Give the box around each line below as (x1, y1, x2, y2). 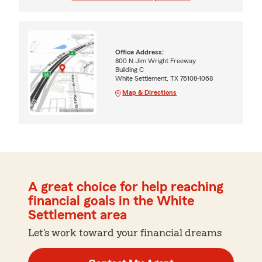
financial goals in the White (28, 194, 194, 209)
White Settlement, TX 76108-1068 (115, 75, 213, 82)
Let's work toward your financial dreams (28, 227, 222, 239)
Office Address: (115, 49, 164, 56)
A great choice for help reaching (28, 180, 223, 195)
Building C (115, 66, 144, 74)
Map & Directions (122, 89, 177, 96)
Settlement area (28, 208, 127, 223)
